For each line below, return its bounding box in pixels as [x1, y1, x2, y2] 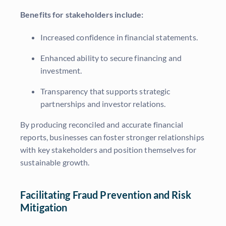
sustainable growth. [20, 157, 90, 167]
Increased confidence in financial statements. [40, 32, 198, 42]
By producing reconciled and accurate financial [20, 120, 183, 130]
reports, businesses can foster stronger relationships [20, 132, 204, 142]
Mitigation [20, 201, 68, 214]
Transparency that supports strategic [40, 86, 171, 96]
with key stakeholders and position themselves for [20, 145, 197, 155]
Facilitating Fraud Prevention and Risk [20, 189, 191, 201]
